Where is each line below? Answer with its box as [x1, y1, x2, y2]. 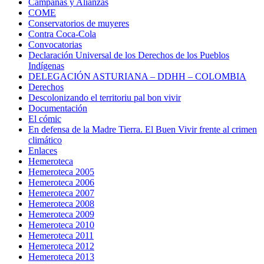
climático [28, 135, 62, 146]
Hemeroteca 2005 [28, 167, 94, 177]
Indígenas [28, 61, 64, 71]
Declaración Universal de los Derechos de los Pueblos [28, 50, 229, 61]
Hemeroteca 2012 [28, 241, 94, 252]
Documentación [28, 103, 87, 114]
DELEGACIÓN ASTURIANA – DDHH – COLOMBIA [28, 71, 246, 82]
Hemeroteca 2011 [28, 230, 94, 241]
